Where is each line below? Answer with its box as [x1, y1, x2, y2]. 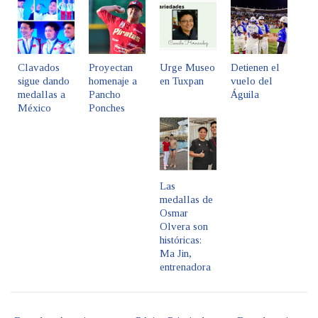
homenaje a [89, 75, 137, 87]
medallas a [18, 89, 65, 101]
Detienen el [231, 62, 280, 74]
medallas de [160, 194, 213, 206]
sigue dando [18, 75, 70, 87]
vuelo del [231, 75, 273, 87]
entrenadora [160, 261, 211, 273]
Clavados [18, 62, 60, 74]
